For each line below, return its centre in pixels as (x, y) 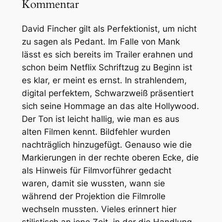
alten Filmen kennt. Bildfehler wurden (96, 132)
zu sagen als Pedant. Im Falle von (90, 41)
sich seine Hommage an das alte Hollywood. (110, 106)
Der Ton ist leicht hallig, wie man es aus (100, 119)
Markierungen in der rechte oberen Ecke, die (110, 157)
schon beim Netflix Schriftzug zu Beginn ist (107, 67)
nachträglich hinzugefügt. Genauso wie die (107, 144)
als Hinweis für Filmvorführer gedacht (96, 170)
